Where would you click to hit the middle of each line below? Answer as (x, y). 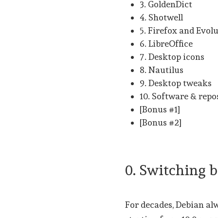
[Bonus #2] (161, 123)
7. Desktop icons (172, 57)
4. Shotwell (162, 18)
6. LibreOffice (166, 44)
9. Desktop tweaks (176, 83)
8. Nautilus (162, 70)
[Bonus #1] (160, 109)
